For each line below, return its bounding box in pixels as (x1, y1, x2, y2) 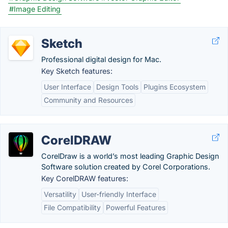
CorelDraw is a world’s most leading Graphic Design (41, 152, 219, 160)
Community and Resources (44, 96, 133, 104)
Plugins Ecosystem (144, 82, 206, 91)
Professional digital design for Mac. (41, 55, 161, 64)
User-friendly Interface (81, 190, 156, 198)
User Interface (44, 82, 91, 91)
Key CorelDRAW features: (41, 174, 128, 183)
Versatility (44, 190, 76, 198)
